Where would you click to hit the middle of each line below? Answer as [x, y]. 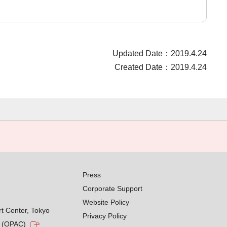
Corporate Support [113, 188]
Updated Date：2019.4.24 [159, 53]
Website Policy [106, 202]
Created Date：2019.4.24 [160, 67]
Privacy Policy [105, 216]
